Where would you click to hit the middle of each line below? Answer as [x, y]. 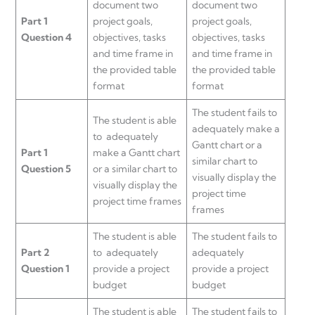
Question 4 [46, 37]
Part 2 [35, 252]
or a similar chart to [135, 168]
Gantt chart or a [227, 144]
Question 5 [46, 168]
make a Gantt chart [136, 152]
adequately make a [236, 128]
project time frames [137, 201]
